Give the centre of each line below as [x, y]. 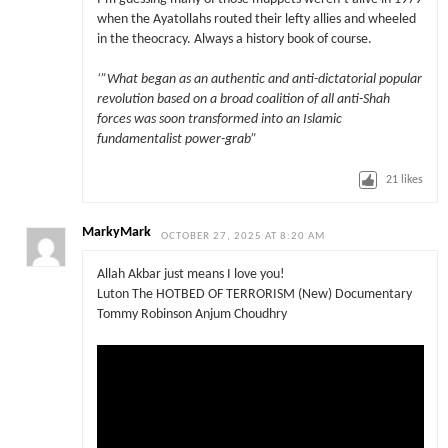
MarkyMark [117, 233]
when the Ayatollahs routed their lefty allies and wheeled [256, 20]
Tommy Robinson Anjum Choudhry [191, 314]
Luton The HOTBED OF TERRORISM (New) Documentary [254, 294]
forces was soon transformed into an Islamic [219, 120]
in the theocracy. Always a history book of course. [234, 40]
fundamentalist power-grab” [176, 140]
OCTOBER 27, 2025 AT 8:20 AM [243, 237]
